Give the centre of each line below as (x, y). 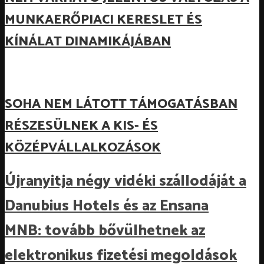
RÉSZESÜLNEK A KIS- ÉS (81, 126)
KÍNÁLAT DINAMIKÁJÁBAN (88, 41)
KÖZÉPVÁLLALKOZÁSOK (83, 147)
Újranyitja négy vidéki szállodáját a (126, 182)
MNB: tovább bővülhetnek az (105, 231)
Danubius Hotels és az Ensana (107, 207)
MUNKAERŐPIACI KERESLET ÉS (103, 19)
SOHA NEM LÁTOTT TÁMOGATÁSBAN (121, 104)
